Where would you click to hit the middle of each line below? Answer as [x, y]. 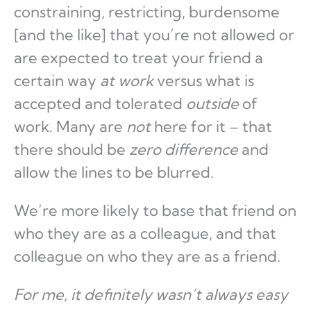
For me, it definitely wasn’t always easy [151, 295]
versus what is [204, 81]
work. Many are [70, 127]
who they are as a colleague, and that [145, 234]
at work [127, 81]
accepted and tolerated [100, 104]
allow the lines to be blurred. [114, 173]
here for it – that [211, 127]
